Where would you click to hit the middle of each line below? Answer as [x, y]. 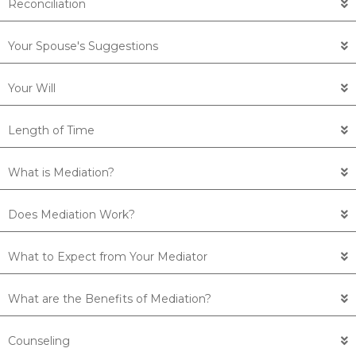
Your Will [32, 89]
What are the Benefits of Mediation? [110, 299]
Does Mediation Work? [72, 215]
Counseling [39, 341]
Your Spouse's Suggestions [83, 46]
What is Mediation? [61, 173]
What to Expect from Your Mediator [108, 257]
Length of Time [51, 131]
